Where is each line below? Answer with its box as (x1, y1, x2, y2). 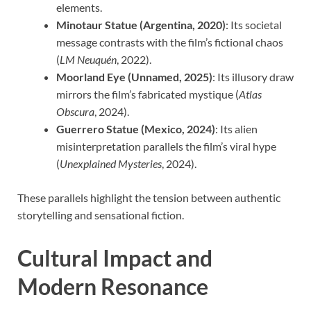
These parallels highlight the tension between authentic (17, 191, 280, 205)
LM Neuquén (60, 53, 117, 67)
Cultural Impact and (17, 244, 212, 271)
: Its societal (226, 18, 282, 32)
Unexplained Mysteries (60, 157, 162, 171)
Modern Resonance (17, 272, 208, 300)
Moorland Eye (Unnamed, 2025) (56, 70, 212, 84)
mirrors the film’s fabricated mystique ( (56, 87, 239, 101)
